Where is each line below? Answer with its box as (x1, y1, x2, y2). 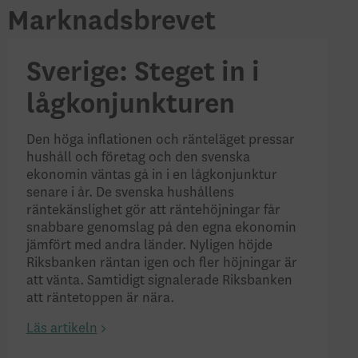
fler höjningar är (195, 256, 297, 271)
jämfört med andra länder (26, 238, 182, 253)
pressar (248, 133, 295, 148)
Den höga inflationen (26, 133, 156, 148)
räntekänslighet (26, 203, 125, 218)
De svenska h (95, 185, 175, 201)
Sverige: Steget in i (26, 58, 260, 88)
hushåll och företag (26, 150, 145, 165)
